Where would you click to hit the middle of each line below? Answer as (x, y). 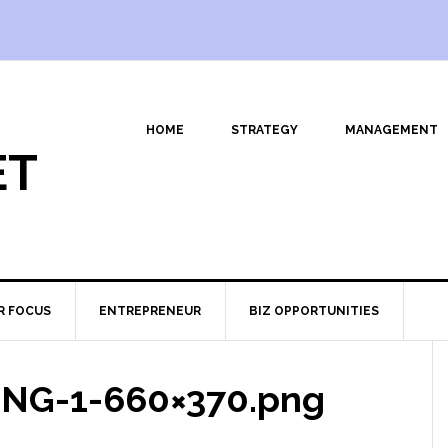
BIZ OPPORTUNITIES (314, 311)
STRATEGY (264, 130)
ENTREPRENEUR (150, 311)
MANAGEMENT (391, 130)
